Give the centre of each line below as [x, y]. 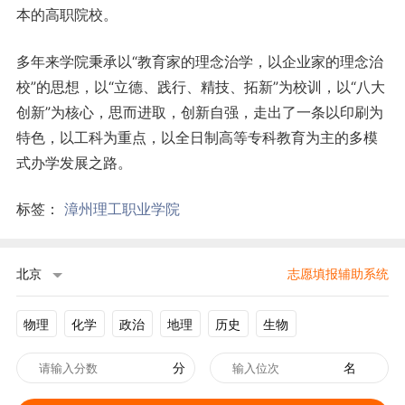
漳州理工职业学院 [122, 209]
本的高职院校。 [66, 15]
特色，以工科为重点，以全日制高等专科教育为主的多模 [197, 138]
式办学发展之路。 [74, 163]
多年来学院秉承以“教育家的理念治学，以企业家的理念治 [199, 62]
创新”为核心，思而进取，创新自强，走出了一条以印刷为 [199, 113]
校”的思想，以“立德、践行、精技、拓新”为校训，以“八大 [200, 87]
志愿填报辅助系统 [339, 274]
